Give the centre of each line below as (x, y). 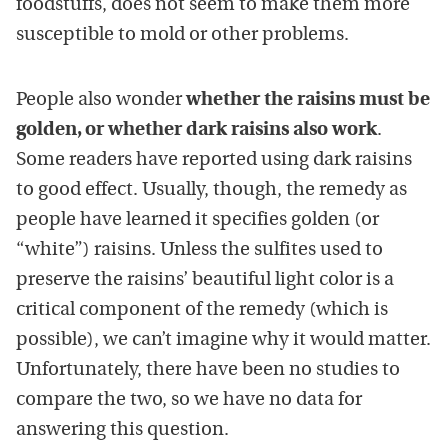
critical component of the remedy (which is (202, 310)
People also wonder (101, 100)
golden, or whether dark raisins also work (196, 130)
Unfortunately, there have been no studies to (208, 370)
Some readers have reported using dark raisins (214, 160)
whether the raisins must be (308, 100)
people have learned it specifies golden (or (197, 220)
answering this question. (122, 430)
